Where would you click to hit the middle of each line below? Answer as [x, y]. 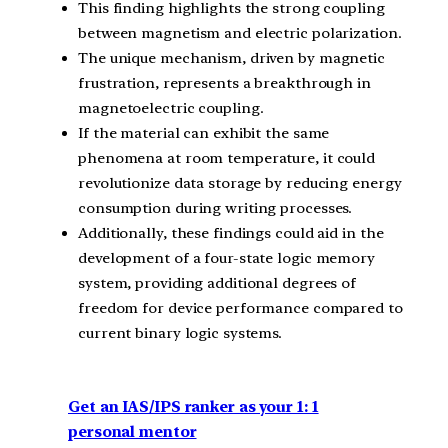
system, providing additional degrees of [217, 282]
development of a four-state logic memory [226, 257]
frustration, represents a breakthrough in [224, 82]
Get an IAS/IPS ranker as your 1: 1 [193, 407]
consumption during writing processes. [215, 207]
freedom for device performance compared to [240, 307]
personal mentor [132, 432]
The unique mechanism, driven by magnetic [231, 57]
